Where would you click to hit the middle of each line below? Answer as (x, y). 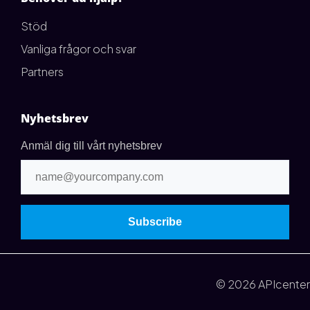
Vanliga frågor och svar (79, 48)
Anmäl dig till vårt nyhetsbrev (91, 145)
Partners (42, 71)
